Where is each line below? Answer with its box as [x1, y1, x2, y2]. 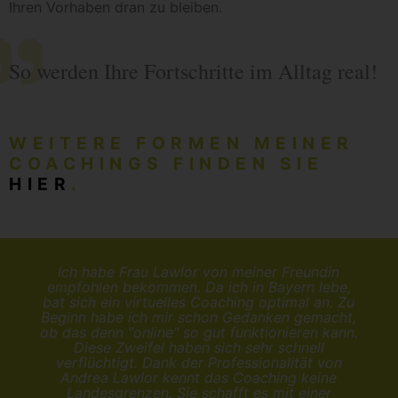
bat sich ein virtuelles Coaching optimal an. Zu [43, 293, 355, 312]
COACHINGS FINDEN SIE [9, 153, 323, 175]
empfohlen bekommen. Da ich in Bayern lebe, [46, 278, 351, 297]
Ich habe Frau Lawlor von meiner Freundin [58, 263, 340, 282]
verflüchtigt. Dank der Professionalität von [55, 354, 342, 372]
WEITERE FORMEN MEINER [9, 132, 354, 155]
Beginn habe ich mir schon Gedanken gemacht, [41, 308, 357, 327]
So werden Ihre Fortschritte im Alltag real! [9, 57, 378, 86]
